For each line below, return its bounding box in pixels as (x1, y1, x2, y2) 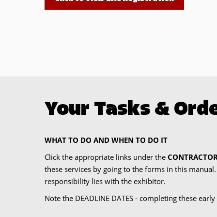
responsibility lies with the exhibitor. (45, 176, 166, 186)
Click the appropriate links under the (45, 152, 168, 162)
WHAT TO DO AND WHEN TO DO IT (45, 135, 168, 145)
